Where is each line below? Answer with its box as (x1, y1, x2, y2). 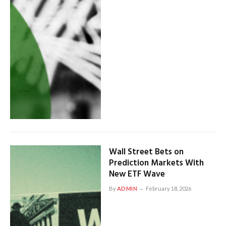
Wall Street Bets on (108, 145, 184, 159)
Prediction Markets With (108, 156, 204, 171)
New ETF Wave (108, 167, 165, 182)
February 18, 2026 (146, 185, 192, 192)
